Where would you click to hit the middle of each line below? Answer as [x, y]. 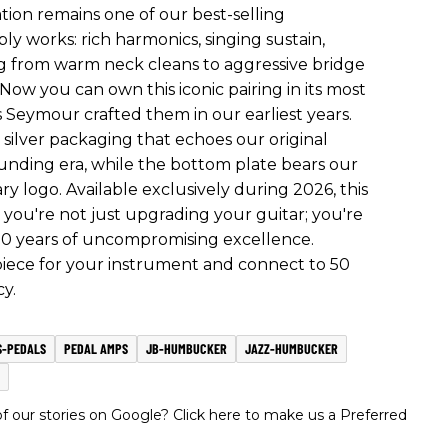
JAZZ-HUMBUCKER [291, 348]
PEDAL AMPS [96, 348]
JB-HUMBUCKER [186, 348]
